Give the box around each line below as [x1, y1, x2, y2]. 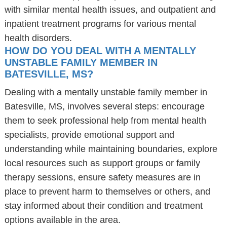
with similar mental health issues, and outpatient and [4, 5, 216, 15]
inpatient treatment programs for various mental [4, 19, 196, 29]
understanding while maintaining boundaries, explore [4, 144, 217, 154]
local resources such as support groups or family [4, 158, 200, 168]
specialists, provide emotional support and [4, 130, 174, 140]
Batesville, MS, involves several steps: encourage [4, 101, 205, 111]
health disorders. [4, 33, 72, 43]
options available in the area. [4, 215, 121, 225]
